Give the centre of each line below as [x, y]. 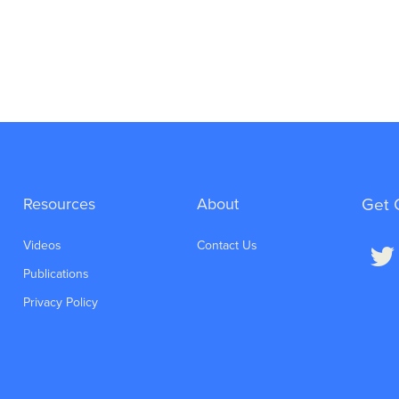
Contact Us [228, 246]
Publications [56, 274]
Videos [42, 246]
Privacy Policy [60, 303]
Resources [59, 204]
